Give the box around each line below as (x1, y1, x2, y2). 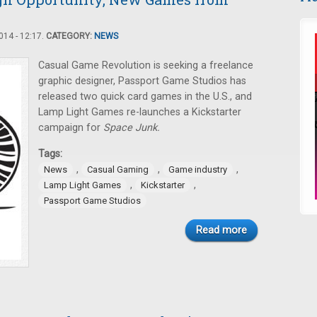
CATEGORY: (46, 31, 94, 41)
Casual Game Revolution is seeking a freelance (38, 59, 253, 71)
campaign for (38, 122, 103, 134)
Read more (196, 224, 247, 236)
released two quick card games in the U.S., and (38, 91, 252, 103)
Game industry (168, 164, 227, 175)
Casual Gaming (87, 164, 149, 175)
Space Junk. (103, 122, 160, 134)
